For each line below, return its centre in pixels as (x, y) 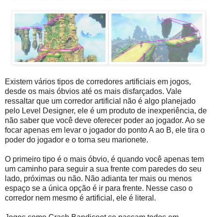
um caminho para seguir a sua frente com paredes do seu (103, 169)
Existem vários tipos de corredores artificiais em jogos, (98, 81)
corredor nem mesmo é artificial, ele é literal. (80, 198)
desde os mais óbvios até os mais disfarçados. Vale (93, 91)
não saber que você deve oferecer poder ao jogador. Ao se (105, 120)
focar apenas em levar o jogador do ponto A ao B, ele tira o (105, 130)
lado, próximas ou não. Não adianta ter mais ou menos (98, 178)
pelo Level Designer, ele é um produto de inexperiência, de (106, 110)
